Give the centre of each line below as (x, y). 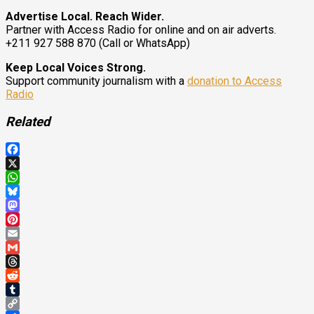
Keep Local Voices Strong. (76, 68)
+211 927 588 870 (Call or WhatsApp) (98, 43)
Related (28, 122)
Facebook (30, 163)
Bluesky (25, 205)
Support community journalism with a (96, 81)
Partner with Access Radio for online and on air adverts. (141, 30)
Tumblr (22, 303)
